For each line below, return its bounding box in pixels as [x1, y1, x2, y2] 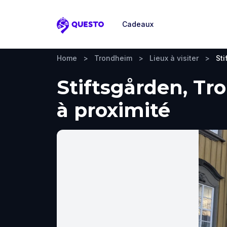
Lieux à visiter [149, 54, 199, 62]
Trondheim [94, 54, 132, 62]
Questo [56, 25, 87, 36]
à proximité [57, 98, 170, 122]
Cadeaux [122, 20, 154, 28]
